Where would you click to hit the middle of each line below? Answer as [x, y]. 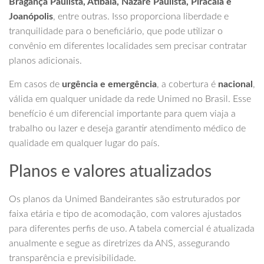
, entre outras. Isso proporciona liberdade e [141, 16]
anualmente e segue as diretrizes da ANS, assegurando [119, 243]
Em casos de [35, 84]
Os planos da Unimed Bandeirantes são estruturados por [125, 199]
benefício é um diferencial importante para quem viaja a [122, 114]
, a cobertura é [187, 84]
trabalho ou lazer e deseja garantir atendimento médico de [127, 128]
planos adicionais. [45, 61]
